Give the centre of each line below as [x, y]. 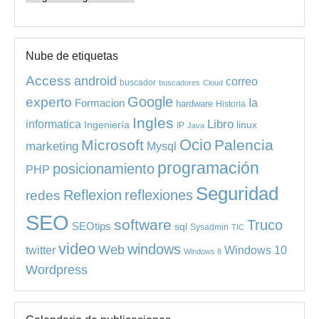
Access [48, 80]
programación [208, 168]
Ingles [153, 122]
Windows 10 [256, 250]
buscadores [179, 82]
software [143, 224]
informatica [53, 124]
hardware [194, 103]
